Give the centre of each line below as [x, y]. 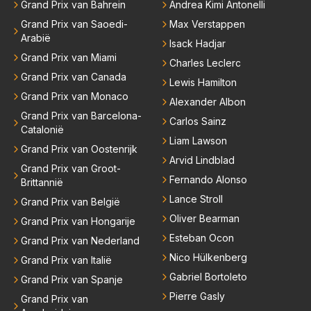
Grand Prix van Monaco [75, 96]
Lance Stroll [196, 199]
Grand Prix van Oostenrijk [79, 149]
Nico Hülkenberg [208, 258]
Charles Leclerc [205, 63]
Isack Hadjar [197, 44]
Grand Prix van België [70, 202]
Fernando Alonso [208, 180]
